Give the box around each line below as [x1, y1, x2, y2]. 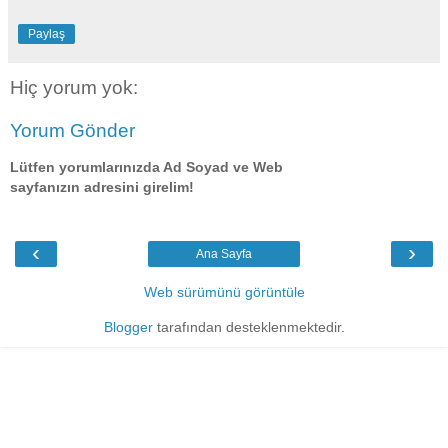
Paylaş [28, 26, 65, 41]
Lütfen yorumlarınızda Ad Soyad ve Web [10, 158, 283, 175]
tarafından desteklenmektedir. [152, 319, 345, 336]
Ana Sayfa [196, 247, 252, 262]
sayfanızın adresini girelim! [10, 178, 194, 195]
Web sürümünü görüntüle [143, 284, 305, 301]
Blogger [103, 319, 153, 336]
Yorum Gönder [10, 120, 135, 142]
